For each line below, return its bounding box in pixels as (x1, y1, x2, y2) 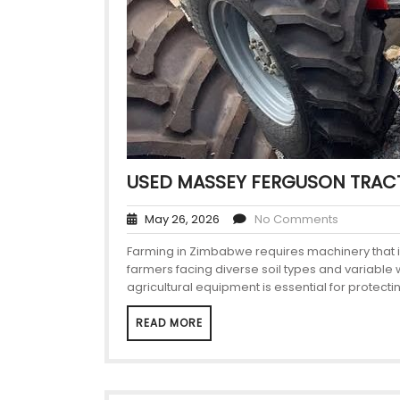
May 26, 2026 (137, 211, 220, 228)
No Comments (254, 211, 338, 228)
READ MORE (136, 315, 203, 330)
